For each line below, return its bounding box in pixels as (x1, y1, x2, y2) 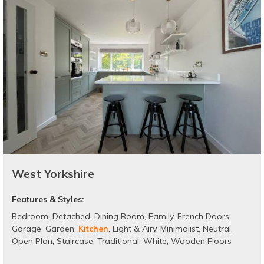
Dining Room (94, 211, 144, 222)
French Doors (177, 211, 229, 222)
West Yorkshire (12, 167, 94, 181)
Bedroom (12, 211, 48, 222)
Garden (45, 223, 74, 235)
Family (148, 211, 173, 222)
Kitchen (78, 223, 108, 235)
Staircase (57, 236, 93, 247)
